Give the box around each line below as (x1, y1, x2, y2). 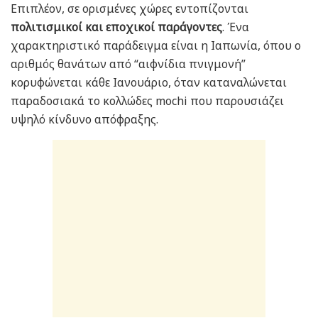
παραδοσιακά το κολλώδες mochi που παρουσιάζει (11, 93, 284, 109)
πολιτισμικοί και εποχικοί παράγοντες (11, 19, 222, 35)
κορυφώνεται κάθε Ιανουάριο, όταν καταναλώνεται (11, 75, 287, 91)
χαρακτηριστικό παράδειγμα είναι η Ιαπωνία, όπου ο (11, 38, 301, 54)
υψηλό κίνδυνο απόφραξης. (11, 111, 158, 128)
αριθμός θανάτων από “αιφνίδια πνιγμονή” (11, 56, 246, 72)
